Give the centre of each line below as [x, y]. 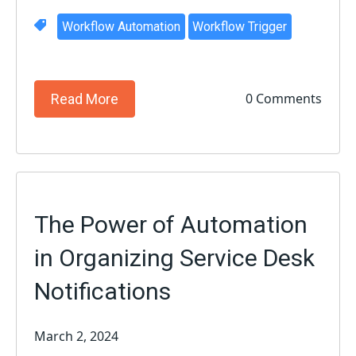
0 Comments [283, 99]
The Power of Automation [171, 224]
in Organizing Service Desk [175, 257]
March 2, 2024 [77, 336]
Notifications [103, 291]
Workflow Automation [121, 26]
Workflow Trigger [240, 26]
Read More [85, 99]
